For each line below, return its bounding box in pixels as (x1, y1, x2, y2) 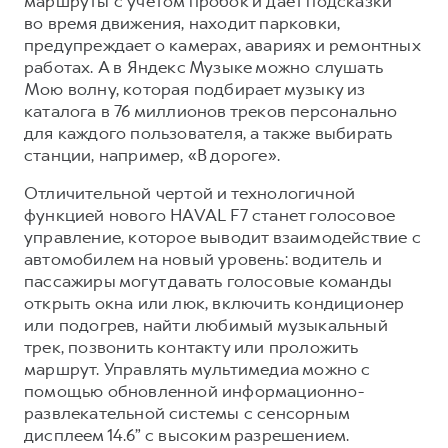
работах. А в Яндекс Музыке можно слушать (24, 56, 384, 78)
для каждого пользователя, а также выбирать (24, 122, 393, 144)
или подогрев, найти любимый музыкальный (24, 314, 388, 336)
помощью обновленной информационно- (24, 380, 364, 402)
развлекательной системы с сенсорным (24, 402, 350, 424)
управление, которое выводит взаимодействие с (24, 226, 421, 248)
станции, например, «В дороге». (24, 144, 280, 166)
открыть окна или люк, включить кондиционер (24, 292, 405, 314)
